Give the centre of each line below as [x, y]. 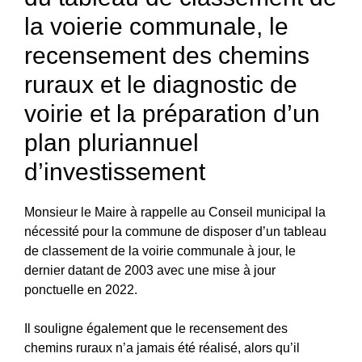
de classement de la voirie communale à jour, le [160, 250]
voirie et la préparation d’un [172, 113]
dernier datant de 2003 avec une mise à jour [150, 270]
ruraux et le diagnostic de [161, 84]
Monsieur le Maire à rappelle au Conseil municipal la [175, 212]
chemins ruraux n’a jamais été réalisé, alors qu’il [162, 347]
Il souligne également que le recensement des [156, 328]
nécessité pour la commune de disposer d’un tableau [175, 231]
